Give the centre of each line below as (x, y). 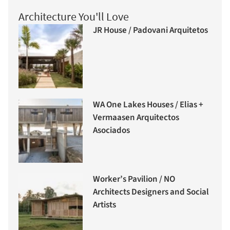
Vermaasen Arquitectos (136, 117)
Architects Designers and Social (151, 192)
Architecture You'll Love (74, 17)
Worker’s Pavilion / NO (134, 179)
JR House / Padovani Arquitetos (150, 30)
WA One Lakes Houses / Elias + (148, 104)
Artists (104, 205)
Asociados (111, 130)
